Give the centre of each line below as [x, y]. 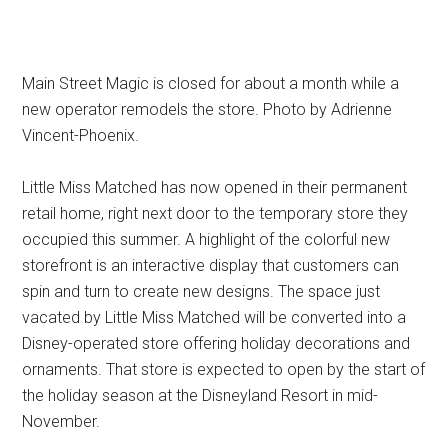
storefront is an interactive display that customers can [211, 265]
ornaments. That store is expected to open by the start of [224, 369]
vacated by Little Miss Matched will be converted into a [214, 317]
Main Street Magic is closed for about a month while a [211, 83]
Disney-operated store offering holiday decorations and [216, 343]
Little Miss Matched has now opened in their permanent [215, 187]
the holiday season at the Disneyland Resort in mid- [200, 395]
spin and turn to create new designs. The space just [201, 291]
